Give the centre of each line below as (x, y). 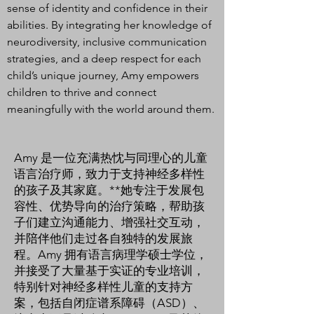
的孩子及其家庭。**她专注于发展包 (109, 190)
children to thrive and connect (82, 92)
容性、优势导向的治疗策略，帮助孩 (109, 206)
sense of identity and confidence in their (107, 8)
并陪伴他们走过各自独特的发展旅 (103, 238)
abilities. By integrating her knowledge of (109, 25)
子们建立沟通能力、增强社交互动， (109, 222)
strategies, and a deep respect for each (104, 59)
